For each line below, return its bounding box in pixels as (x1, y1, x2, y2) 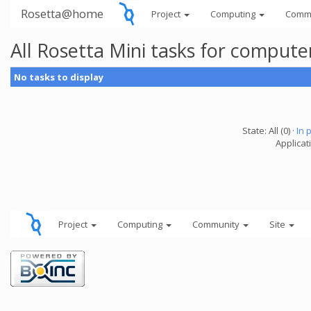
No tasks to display (14, 71, 103, 83)
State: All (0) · (242, 124, 296, 137)
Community (192, 218, 242, 230)
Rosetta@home (21, 6, 103, 22)
